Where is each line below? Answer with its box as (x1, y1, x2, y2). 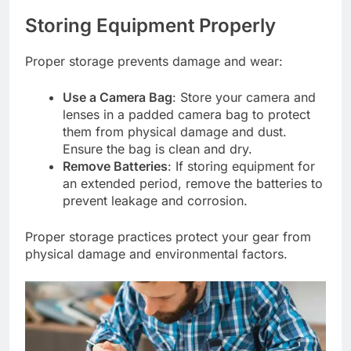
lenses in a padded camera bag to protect (63, 106, 310, 122)
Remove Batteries (63, 157, 168, 174)
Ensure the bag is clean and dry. (63, 140, 252, 157)
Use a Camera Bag (63, 89, 172, 105)
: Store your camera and (172, 89, 316, 105)
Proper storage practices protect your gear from (25, 228, 311, 244)
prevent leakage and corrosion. (63, 192, 248, 208)
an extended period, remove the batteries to (63, 175, 323, 191)
